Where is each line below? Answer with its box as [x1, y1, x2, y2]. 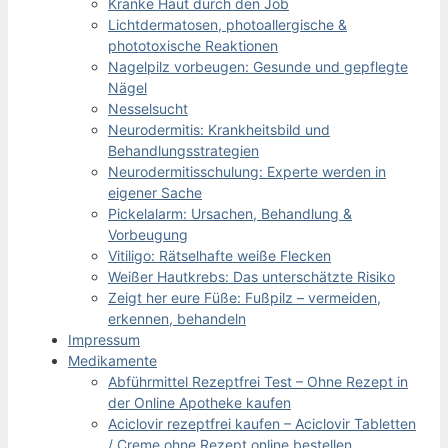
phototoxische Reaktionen [108, 36, 278, 54]
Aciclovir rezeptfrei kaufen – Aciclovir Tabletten [108, 414, 416, 432]
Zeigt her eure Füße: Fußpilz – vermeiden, [108, 288, 381, 306]
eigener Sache [108, 183, 202, 201]
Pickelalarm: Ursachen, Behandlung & [108, 204, 352, 222]
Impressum [68, 330, 140, 348]
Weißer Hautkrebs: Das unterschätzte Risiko [108, 267, 395, 285]
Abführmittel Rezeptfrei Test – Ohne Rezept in [108, 372, 408, 390]
